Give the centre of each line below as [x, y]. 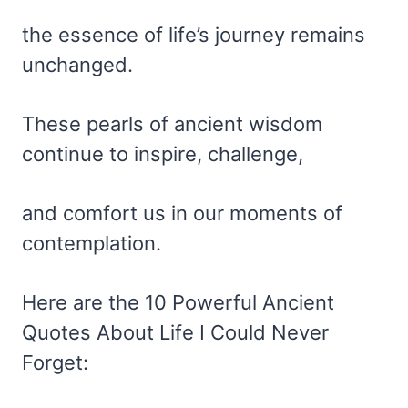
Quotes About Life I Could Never [175, 333]
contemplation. [92, 244]
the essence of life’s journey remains [194, 35]
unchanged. [77, 65]
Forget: [55, 363]
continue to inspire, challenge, [163, 154]
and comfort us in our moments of [182, 214]
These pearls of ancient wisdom [172, 124]
